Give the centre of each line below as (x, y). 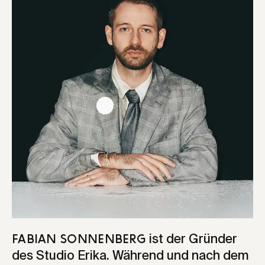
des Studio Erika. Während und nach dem (130, 256)
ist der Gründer (193, 239)
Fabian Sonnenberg (81, 240)
